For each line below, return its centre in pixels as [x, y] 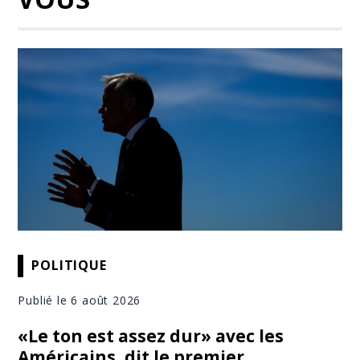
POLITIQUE [69, 266]
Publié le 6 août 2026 [80, 300]
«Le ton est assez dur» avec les [151, 335]
